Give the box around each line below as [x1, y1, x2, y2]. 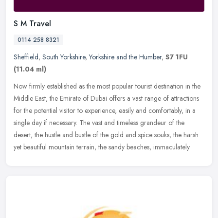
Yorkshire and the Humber [89, 52, 162, 62]
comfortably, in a [148, 105, 196, 115]
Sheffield [14, 52, 38, 62]
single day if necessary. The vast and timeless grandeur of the [14, 117, 184, 127]
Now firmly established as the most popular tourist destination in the [14, 81, 200, 91]
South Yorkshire [42, 52, 85, 62]
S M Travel [14, 18, 51, 29]
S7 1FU [165, 52, 188, 62]
